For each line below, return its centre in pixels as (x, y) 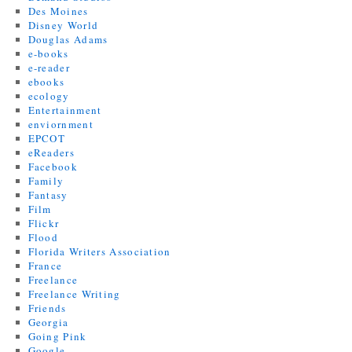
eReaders (51, 152)
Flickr (44, 223)
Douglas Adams (68, 39)
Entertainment (65, 110)
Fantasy (48, 195)
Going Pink (57, 336)
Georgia (48, 322)
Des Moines (58, 11)
